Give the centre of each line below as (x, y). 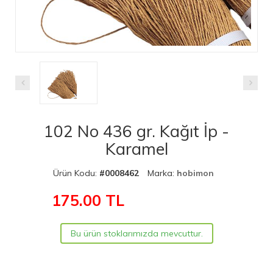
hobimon (195, 173)
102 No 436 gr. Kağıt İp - (136, 131)
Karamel (136, 148)
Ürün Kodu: (76, 173)
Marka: (162, 173)
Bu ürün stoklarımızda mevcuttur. (136, 233)
